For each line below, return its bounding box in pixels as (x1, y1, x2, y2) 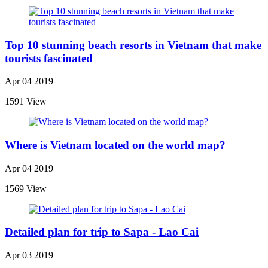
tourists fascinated (5, 51, 93, 65)
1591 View (5, 96, 47, 107)
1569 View (5, 183, 47, 194)
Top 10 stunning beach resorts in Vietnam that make (5, 38, 261, 51)
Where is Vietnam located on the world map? (5, 139, 226, 152)
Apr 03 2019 (5, 250, 53, 261)
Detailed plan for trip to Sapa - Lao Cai (5, 226, 199, 239)
